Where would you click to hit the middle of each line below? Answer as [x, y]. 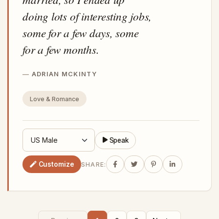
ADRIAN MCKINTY [64, 74]
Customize [56, 164]
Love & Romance [54, 99]
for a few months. [61, 49]
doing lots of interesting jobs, [87, 16]
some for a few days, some [81, 33]
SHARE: [94, 164]
